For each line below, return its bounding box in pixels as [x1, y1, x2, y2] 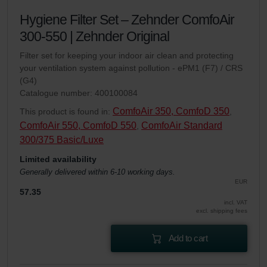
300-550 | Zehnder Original [20, 29, 169, 45]
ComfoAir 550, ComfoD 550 [20, 120, 136, 131]
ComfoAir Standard [141, 120, 222, 131]
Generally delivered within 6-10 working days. [20, 167, 175, 177]
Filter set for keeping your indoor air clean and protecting [20, 51, 234, 61]
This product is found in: [20, 107, 113, 117]
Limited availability [20, 154, 97, 164]
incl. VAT [224, 199, 247, 206]
